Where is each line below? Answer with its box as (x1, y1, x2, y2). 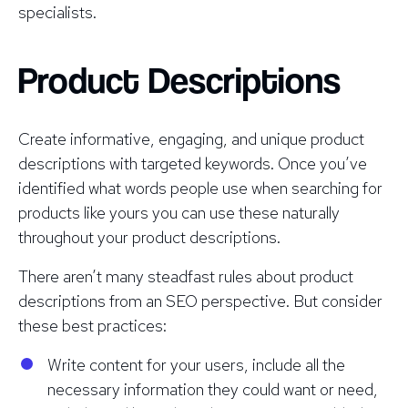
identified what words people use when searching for (18, 177, 382, 199)
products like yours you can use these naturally (18, 201, 340, 223)
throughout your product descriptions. (18, 226, 280, 248)
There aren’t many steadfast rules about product (18, 265, 353, 287)
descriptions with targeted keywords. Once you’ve (18, 152, 367, 174)
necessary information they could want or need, (47, 378, 378, 400)
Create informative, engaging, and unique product (18, 127, 364, 149)
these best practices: (18, 314, 167, 336)
